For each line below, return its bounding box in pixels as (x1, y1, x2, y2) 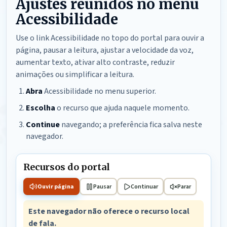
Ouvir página (37, 182, 74, 191)
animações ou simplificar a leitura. (16, 69, 134, 80)
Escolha (26, 102, 55, 113)
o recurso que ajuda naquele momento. (55, 102, 190, 113)
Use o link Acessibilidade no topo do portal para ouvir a (16, 32, 204, 44)
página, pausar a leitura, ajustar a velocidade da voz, (16, 45, 194, 56)
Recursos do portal (23, 161, 110, 173)
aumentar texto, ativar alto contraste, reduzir (16, 57, 175, 68)
